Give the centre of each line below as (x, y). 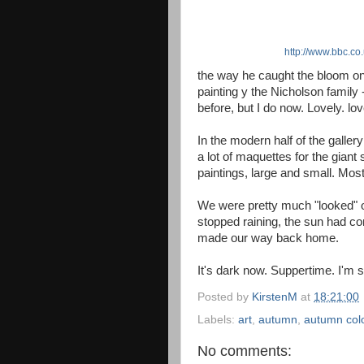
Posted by (225, 297)
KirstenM (275, 297)
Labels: (218, 319)
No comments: (245, 351)
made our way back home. (268, 238)
